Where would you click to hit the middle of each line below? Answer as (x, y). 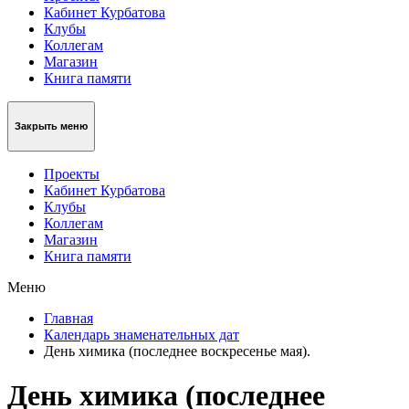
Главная (68, 318)
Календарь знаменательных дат (142, 334)
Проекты (72, 173)
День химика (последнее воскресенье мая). (177, 351)
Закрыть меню (51, 126)
